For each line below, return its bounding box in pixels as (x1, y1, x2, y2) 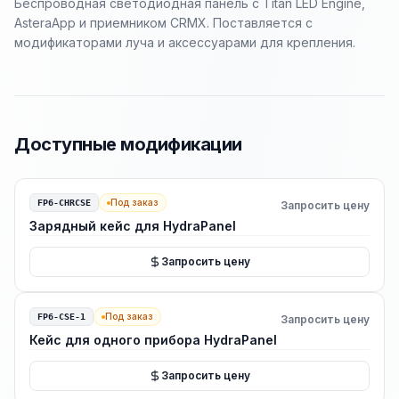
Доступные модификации (14, 134, 242, 155)
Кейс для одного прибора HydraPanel (29, 332, 277, 347)
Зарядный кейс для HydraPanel (29, 218, 236, 233)
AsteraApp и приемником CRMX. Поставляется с (14, 15, 313, 30)
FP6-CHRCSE (37, 198, 91, 208)
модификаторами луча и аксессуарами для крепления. (14, 35, 355, 50)
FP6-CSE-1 (37, 312, 85, 322)
